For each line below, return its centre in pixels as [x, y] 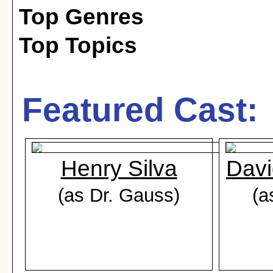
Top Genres [81, 17]
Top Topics [78, 45]
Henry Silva [119, 168]
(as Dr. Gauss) [119, 195]
